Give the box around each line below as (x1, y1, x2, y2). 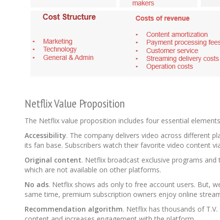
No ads (25, 180, 49, 190)
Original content (25, 155, 82, 165)
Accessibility (25, 131, 66, 140)
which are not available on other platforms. (25, 165, 163, 175)
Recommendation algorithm (25, 204, 123, 214)
